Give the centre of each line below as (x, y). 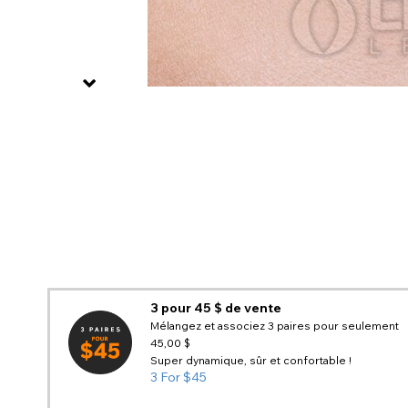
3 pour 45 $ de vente (216, 307)
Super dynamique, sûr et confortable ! (251, 360)
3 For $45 (178, 377)
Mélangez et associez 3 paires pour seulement (275, 325)
